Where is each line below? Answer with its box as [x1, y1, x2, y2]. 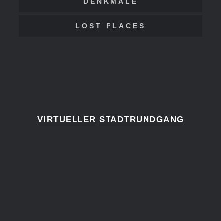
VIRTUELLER [37, 115, 96, 125]
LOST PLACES [75, 22, 146, 30]
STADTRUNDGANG [99, 115, 184, 125]
